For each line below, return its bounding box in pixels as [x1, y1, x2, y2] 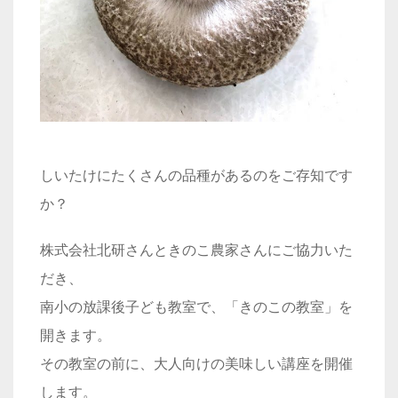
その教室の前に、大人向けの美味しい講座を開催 [40, 355, 353, 371]
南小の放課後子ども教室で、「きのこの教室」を [40, 298, 353, 314]
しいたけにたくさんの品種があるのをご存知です [40, 167, 353, 183]
